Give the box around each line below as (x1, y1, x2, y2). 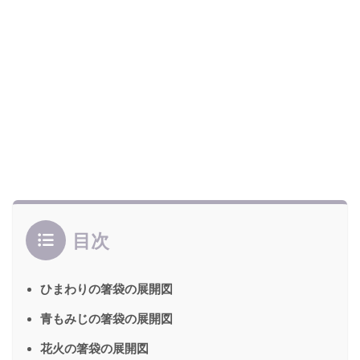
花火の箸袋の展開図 (40, 341, 149, 355)
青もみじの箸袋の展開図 (40, 311, 173, 325)
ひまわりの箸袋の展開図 (40, 281, 173, 296)
